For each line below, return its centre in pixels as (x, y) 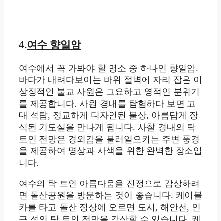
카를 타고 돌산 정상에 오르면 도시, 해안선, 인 (110, 207)
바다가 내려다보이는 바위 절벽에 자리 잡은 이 (110, 80)
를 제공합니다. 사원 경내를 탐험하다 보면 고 (107, 104)
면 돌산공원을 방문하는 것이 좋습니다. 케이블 (110, 196)
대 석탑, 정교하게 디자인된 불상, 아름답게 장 (109, 116)
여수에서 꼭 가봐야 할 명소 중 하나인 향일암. (109, 68)
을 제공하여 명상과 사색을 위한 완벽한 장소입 (110, 151)
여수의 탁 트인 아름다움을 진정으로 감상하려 (109, 184)
